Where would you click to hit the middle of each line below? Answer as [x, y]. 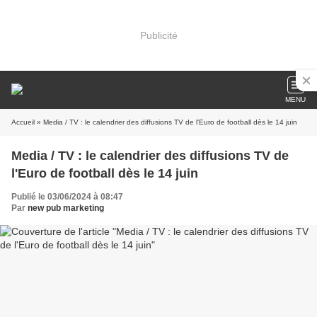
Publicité [158, 35]
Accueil [23, 122]
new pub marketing [66, 208]
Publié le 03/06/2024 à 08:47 [67, 197]
